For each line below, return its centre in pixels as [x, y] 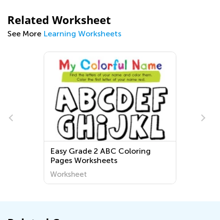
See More [25, 34]
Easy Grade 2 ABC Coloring [101, 151]
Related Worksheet [59, 20]
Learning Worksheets [82, 34]
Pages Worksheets [84, 160]
